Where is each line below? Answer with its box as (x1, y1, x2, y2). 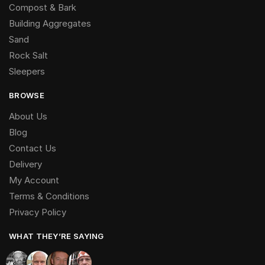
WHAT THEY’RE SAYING (9, 231, 104, 241)
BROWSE (9, 91, 44, 101)
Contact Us (9, 143, 56, 154)
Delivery (9, 159, 42, 170)
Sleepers (9, 66, 45, 77)
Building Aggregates (9, 18, 91, 30)
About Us (9, 111, 47, 122)
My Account (9, 174, 59, 186)
